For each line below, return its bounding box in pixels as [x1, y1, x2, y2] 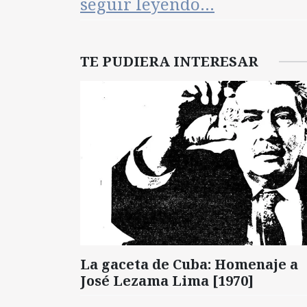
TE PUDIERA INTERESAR [80, 51, 258, 71]
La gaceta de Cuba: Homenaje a [80, 254, 298, 273]
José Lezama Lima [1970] [80, 271, 254, 290]
